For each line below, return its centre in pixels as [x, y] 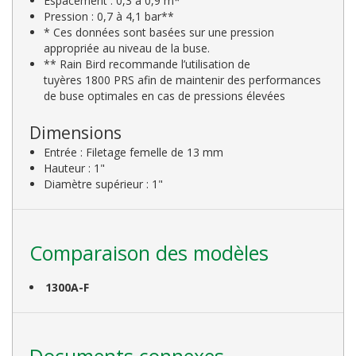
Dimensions [75, 132]
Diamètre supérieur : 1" [104, 184]
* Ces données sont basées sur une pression [159, 32]
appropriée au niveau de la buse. [127, 48]
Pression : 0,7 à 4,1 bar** [109, 16]
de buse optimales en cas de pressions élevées [165, 95]
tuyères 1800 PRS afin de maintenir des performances [183, 79]
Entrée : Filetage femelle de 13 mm [134, 152]
